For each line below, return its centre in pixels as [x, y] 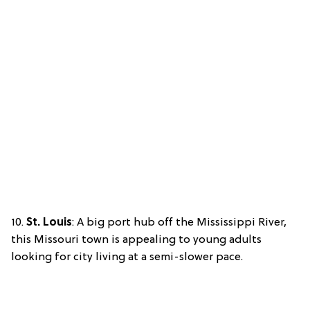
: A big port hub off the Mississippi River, [179, 223]
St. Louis [49, 223]
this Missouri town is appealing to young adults [136, 240]
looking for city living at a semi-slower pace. [127, 258]
